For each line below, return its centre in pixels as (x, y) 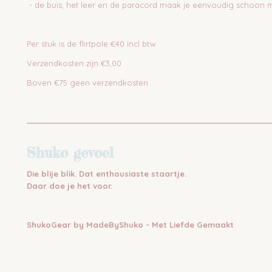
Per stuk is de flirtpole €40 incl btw (91, 44)
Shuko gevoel (70, 153)
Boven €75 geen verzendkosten (87, 83)
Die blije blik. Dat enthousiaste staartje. (107, 174)
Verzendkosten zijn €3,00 (74, 63)
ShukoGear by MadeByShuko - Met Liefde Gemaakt (130, 225)
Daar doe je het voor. (70, 186)
